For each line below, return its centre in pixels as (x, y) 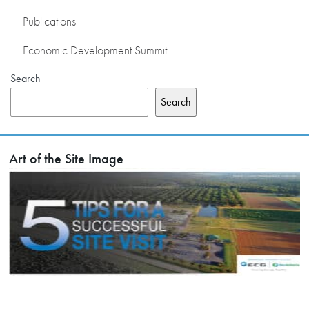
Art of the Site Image (67, 158)
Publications (49, 21)
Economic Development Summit (95, 50)
